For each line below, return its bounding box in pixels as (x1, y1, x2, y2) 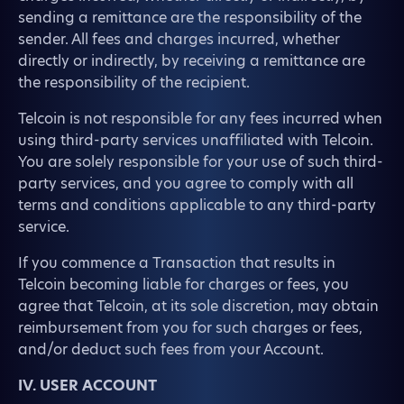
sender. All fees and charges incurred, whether (18, 29, 340, 50)
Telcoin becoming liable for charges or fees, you (18, 274, 349, 295)
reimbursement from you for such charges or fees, (18, 317, 363, 338)
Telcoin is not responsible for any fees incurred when (18, 108, 382, 129)
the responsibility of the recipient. (18, 72, 250, 93)
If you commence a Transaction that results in (18, 252, 335, 273)
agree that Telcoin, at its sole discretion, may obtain (18, 296, 379, 317)
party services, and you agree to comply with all (18, 173, 353, 194)
